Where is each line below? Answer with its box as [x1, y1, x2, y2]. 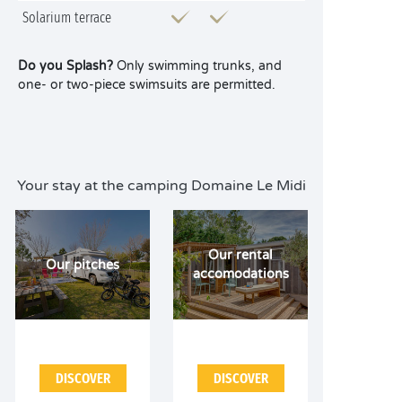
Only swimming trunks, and [113, 58, 282, 74]
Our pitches [46, 257, 119, 273]
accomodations [192, 267, 289, 282]
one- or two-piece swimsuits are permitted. [18, 77, 275, 92]
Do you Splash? [18, 58, 113, 74]
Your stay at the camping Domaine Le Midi [17, 177, 306, 195]
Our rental [208, 248, 273, 263]
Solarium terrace [22, 9, 111, 26]
